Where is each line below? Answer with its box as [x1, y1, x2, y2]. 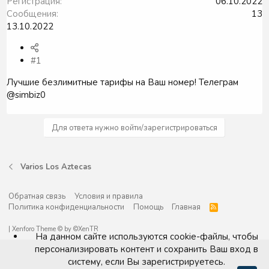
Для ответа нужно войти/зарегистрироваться [52, 122, 217, 133]
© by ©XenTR [56, 225, 98, 234]
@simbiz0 [7, 88, 46, 101]
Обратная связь [8, 191, 65, 202]
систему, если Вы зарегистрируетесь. [68, 256, 225, 268]
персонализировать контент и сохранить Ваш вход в [35, 243, 258, 255]
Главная [172, 202, 201, 213]
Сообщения [7, 7, 56, 20]
